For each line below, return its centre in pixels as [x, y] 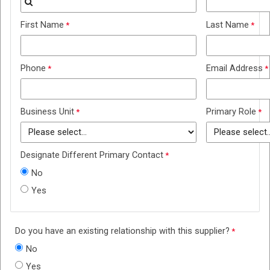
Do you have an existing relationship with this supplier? [122, 231]
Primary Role [231, 111]
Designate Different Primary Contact [92, 155]
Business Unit [47, 111]
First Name [42, 24]
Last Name [228, 24]
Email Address [234, 68]
